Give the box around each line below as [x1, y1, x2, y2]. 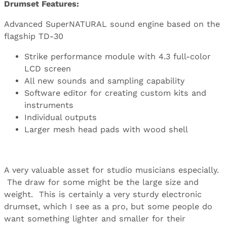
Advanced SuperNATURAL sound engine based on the [4, 19, 220, 29]
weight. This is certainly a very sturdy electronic [4, 190, 202, 200]
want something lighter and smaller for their [4, 214, 185, 224]
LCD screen [24, 63, 71, 73]
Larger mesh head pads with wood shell [24, 124, 188, 134]
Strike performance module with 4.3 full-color [24, 51, 211, 61]
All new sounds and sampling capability [24, 75, 184, 86]
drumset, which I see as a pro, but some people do [4, 202, 212, 212]
